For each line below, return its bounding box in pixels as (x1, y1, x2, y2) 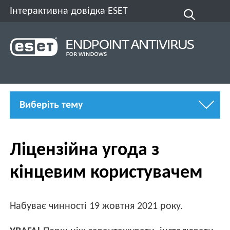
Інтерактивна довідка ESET (10, 6, 128, 16)
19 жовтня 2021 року (89, 201, 181, 212)
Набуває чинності (10, 201, 90, 212)
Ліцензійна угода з (10, 141, 160, 160)
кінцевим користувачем (10, 163, 203, 182)
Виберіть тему (20, 100, 83, 110)
